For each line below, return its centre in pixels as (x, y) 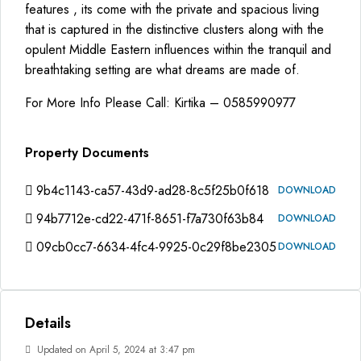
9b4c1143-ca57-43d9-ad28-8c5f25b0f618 (153, 191)
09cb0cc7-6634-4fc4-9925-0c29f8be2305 (156, 247)
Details (48, 323)
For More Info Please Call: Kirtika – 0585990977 (160, 103)
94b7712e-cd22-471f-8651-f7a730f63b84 (150, 219)
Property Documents (87, 153)
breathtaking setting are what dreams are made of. (162, 70)
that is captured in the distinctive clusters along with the (174, 29)
